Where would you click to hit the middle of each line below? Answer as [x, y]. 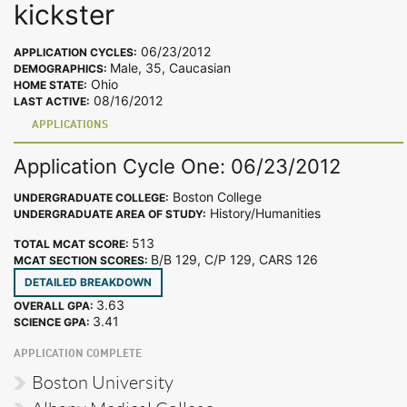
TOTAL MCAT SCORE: [73, 243]
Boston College [215, 196]
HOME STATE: [50, 85]
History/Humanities [263, 213]
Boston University [103, 382]
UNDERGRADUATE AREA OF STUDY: [110, 213]
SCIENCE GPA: [53, 322]
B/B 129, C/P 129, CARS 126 [238, 259]
